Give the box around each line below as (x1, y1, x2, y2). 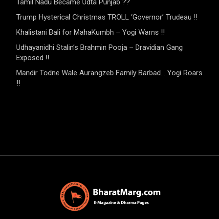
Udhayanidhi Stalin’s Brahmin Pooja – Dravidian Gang (16, 43, 183, 52)
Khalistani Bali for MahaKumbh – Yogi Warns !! (16, 28, 165, 37)
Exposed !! (16, 53, 50, 63)
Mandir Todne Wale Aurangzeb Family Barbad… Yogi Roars (16, 68, 203, 78)
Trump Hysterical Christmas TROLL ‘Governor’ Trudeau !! (16, 13, 198, 22)
